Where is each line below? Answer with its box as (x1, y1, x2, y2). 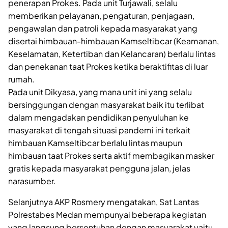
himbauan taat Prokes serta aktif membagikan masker (8, 150, 214, 161)
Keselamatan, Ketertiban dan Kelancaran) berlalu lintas (8, 48, 216, 59)
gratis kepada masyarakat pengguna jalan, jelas (8, 162, 190, 174)
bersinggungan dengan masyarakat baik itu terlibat (8, 99, 204, 110)
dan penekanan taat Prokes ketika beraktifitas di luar (8, 61, 208, 72)
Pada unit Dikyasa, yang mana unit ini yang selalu (8, 86, 192, 97)
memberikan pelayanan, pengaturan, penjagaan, (8, 10, 194, 21)
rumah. (8, 73, 35, 84)
